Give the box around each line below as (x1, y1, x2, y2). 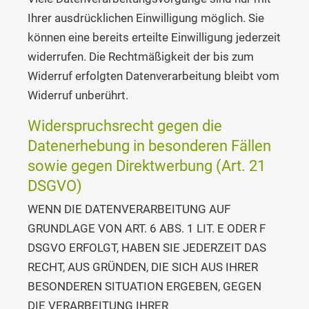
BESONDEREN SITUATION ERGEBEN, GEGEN (28, 279, 261, 294)
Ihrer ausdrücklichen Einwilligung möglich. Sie (28, 11, 264, 26)
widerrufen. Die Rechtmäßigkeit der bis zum (28, 50, 254, 64)
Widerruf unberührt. (28, 88, 128, 103)
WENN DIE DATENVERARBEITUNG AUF (28, 202, 230, 217)
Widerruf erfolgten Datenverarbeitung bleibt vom (28, 69, 279, 83)
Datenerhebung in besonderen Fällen (28, 137, 271, 155)
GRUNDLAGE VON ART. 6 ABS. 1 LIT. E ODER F (28, 221, 266, 236)
